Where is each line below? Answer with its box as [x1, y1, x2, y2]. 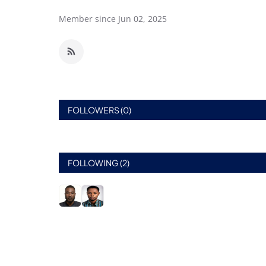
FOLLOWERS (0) [68, 104, 131, 115]
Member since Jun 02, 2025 [59, 13, 167, 24]
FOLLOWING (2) [68, 157, 129, 168]
